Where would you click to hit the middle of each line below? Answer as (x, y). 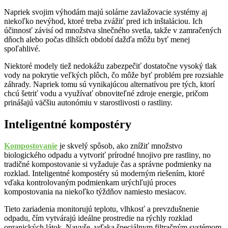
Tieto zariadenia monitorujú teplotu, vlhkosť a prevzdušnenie (102, 209)
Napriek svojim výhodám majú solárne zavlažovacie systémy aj (106, 12)
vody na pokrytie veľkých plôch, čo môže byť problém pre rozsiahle (114, 75)
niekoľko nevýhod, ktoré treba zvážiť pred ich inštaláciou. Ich (103, 21)
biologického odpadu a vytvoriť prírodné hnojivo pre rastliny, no (107, 155)
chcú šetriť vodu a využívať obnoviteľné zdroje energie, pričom (106, 93)
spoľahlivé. (23, 48)
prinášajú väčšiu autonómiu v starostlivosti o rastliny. (89, 102)
